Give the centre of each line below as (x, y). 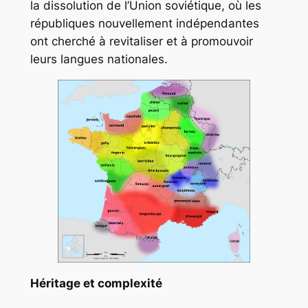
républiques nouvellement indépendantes (144, 24)
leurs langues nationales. (99, 59)
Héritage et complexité (96, 283)
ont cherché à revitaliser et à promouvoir (141, 42)
